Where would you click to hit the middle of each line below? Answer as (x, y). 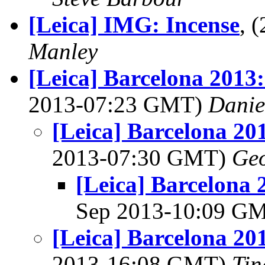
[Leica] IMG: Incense (134, 25)
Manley (63, 51)
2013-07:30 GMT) (142, 158)
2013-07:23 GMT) (118, 104)
